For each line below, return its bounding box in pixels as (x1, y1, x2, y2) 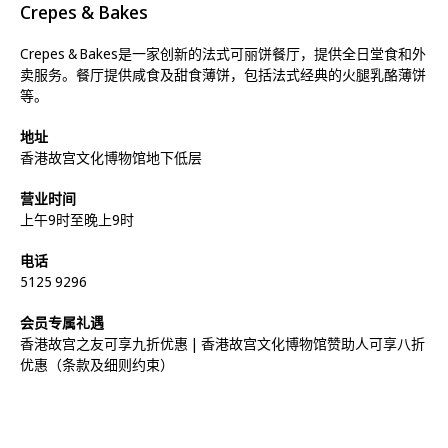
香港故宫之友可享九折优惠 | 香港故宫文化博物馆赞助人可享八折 (20, 334, 425, 354)
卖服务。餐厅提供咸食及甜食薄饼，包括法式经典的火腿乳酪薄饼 (20, 65, 426, 85)
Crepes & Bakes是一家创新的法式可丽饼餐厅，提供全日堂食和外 (20, 44, 426, 64)
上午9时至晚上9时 (20, 210, 134, 230)
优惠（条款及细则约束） (20, 355, 174, 375)
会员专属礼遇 (20, 313, 104, 333)
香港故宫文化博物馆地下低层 (20, 148, 202, 168)
